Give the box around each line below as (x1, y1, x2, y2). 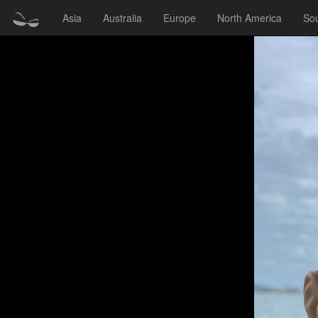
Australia (103, 11, 142, 25)
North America (217, 11, 282, 25)
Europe (163, 11, 196, 25)
